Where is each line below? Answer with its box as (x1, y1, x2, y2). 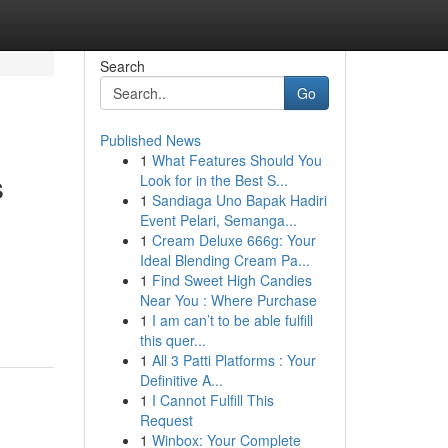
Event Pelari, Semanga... (139, 210, 297, 230)
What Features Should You (151, 150, 322, 170)
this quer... (139, 330, 206, 350)
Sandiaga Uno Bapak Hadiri (151, 190, 327, 210)
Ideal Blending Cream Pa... (139, 250, 310, 270)
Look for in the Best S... (139, 170, 288, 190)
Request (139, 410, 193, 430)
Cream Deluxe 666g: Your (151, 230, 316, 250)
